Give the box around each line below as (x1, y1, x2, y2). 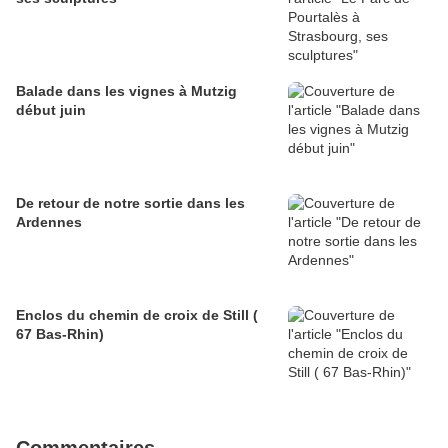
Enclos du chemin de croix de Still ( (16, 307, 258, 324)
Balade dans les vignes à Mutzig (16, 83, 237, 100)
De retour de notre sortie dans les (16, 195, 245, 212)
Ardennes (16, 214, 82, 231)
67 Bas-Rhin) (16, 326, 104, 343)
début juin (16, 102, 86, 119)
